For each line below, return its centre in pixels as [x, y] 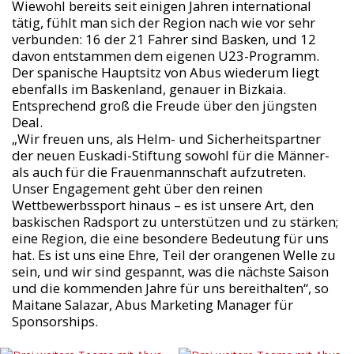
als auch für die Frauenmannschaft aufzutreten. [158, 172]
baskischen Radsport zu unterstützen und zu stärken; [175, 222]
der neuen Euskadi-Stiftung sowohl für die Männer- [170, 155]
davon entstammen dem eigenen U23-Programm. [165, 56]
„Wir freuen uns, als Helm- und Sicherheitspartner [166, 139]
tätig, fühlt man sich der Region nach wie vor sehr [163, 23]
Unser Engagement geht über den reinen [137, 188]
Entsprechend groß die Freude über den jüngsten [164, 105]
